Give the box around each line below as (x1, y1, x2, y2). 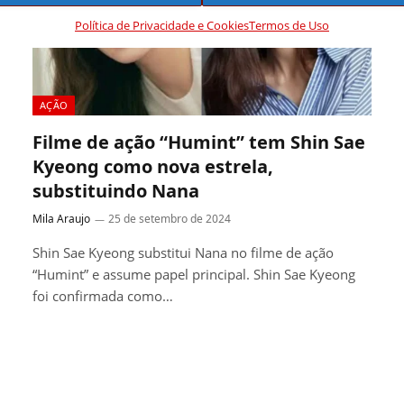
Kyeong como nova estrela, (32, 153, 273, 179)
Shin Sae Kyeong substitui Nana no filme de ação (32, 243, 334, 262)
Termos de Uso (248, 16, 329, 33)
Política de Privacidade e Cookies (74, 16, 249, 33)
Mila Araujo (32, 210, 90, 226)
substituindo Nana (32, 178, 199, 203)
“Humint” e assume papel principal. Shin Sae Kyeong (32, 264, 355, 283)
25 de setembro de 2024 (108, 210, 231, 226)
